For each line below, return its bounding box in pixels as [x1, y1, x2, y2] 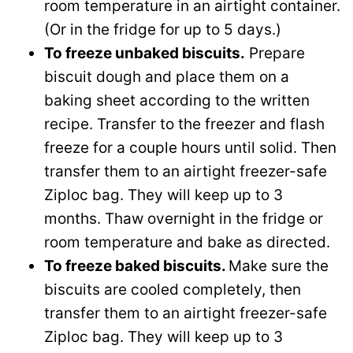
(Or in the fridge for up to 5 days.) [44, 20, 281, 39]
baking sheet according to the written [44, 91, 310, 110]
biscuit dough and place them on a [44, 67, 289, 86]
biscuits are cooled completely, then [44, 280, 301, 299]
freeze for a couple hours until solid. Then [44, 138, 336, 157]
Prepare [245, 43, 305, 62]
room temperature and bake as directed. [44, 232, 330, 251]
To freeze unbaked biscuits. [44, 43, 245, 62]
